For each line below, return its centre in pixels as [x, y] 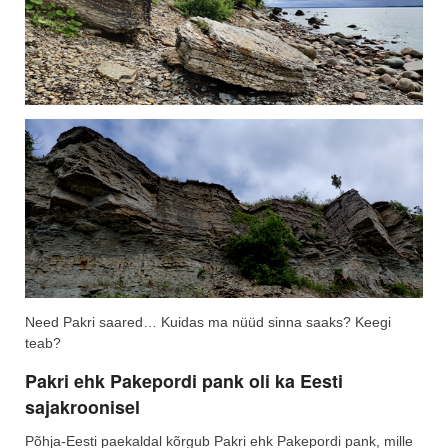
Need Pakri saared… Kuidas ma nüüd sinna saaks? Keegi [208, 321]
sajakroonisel [82, 406]
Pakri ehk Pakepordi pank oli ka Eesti [184, 380]
